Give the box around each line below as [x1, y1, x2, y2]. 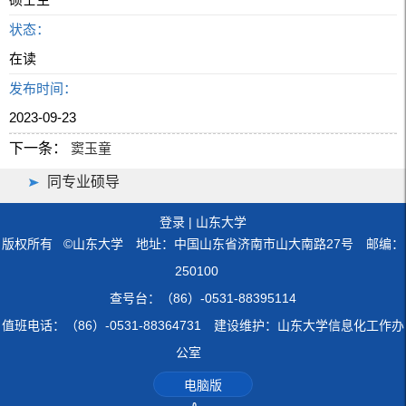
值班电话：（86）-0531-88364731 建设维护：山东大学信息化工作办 [2, 317, 404, 333]
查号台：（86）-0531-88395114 [110, 290, 296, 305]
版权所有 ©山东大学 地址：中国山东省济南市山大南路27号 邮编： [2, 236, 404, 251]
